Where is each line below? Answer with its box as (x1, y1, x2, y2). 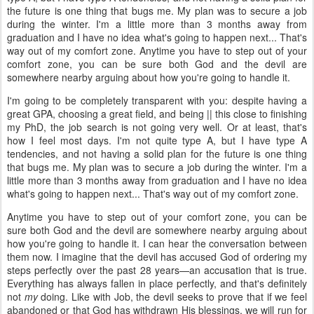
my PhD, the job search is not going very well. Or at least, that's (7, 120, 307, 135)
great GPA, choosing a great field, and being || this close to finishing (7, 107, 307, 121)
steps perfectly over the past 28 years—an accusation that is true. (7, 263, 307, 278)
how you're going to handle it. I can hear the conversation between (7, 236, 307, 251)
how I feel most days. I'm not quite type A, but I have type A (7, 133, 307, 148)
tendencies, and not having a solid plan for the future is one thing (7, 146, 307, 161)
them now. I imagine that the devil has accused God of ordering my (7, 250, 307, 264)
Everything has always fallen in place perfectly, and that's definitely (7, 276, 307, 291)
